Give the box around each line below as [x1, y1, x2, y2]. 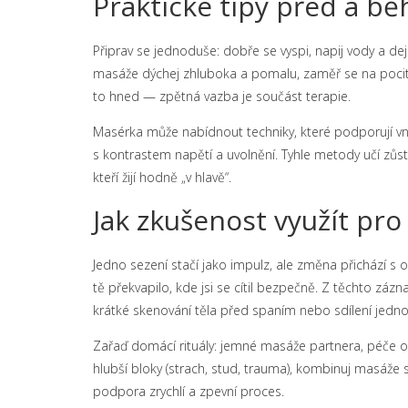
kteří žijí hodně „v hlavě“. [93, 168, 231, 186]
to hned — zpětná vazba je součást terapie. [93, 87, 351, 105]
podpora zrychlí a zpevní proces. [93, 382, 284, 400]
